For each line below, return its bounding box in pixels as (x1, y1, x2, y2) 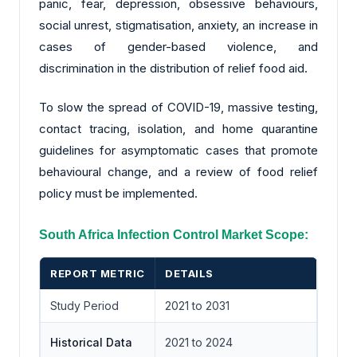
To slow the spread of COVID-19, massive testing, (39, 100, 318, 116)
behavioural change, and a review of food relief (39, 164, 318, 180)
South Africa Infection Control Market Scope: (39, 227, 308, 241)
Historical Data (50, 335, 132, 349)
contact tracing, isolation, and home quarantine (39, 121, 318, 137)
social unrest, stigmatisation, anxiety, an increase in (39, 17, 318, 33)
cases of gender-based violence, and (39, 38, 318, 54)
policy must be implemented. (39, 186, 198, 202)
